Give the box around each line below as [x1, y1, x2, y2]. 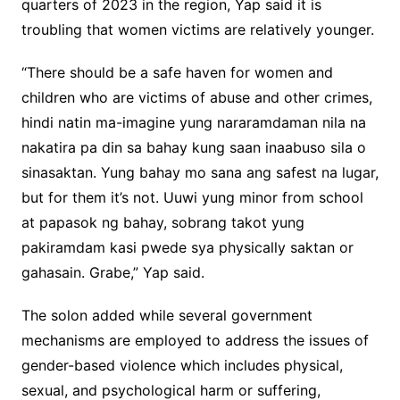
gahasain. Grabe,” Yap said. [21, 263, 204, 282]
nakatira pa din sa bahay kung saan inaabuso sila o [21, 138, 366, 157]
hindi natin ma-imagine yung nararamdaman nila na [21, 113, 366, 132]
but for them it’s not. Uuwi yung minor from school [21, 188, 363, 207]
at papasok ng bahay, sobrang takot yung [21, 213, 304, 232]
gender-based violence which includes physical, [21, 356, 343, 375]
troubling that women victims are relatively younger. [21, 21, 379, 39]
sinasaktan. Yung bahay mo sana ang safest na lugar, [21, 163, 379, 182]
